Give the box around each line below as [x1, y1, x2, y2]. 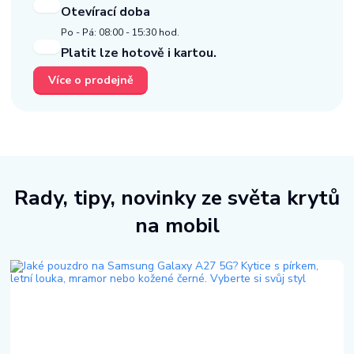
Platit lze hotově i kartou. [61, 44, 217, 62]
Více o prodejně [47, 73, 134, 88]
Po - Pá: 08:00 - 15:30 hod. [61, 26, 179, 40]
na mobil [134, 210, 220, 239]
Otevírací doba [61, 3, 150, 21]
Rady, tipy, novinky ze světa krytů [14, 183, 340, 212]
